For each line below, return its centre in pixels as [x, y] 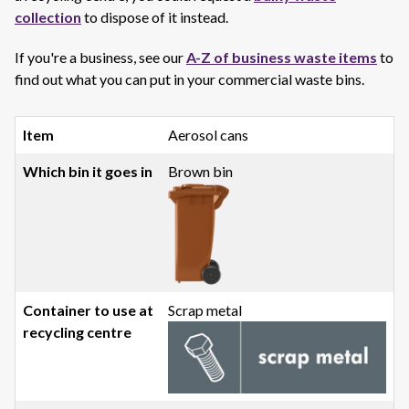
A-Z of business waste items [282, 57]
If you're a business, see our [100, 57]
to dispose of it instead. [155, 17]
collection [48, 17]
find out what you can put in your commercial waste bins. [189, 79]
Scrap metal [205, 309]
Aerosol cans [209, 135]
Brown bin [201, 171]
